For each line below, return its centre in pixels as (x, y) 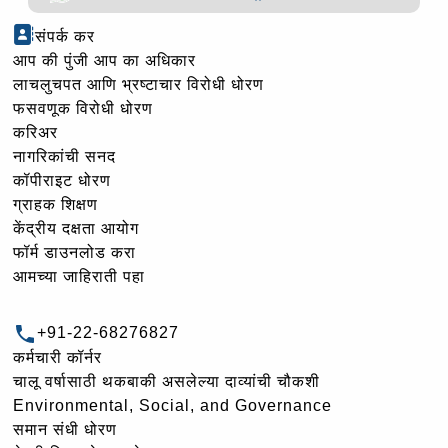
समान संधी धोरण (65, 430)
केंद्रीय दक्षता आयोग (76, 229)
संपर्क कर (65, 37)
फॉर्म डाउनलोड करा (74, 253)
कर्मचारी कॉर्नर (57, 358)
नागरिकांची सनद (64, 157)
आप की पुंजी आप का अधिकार (104, 61)
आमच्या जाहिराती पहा (79, 277)
